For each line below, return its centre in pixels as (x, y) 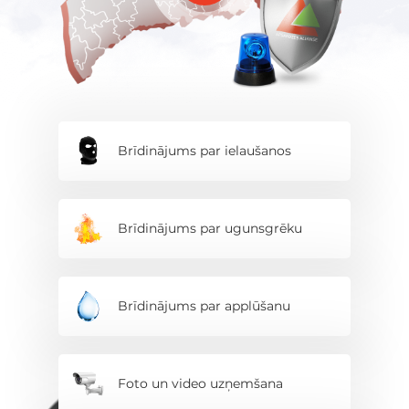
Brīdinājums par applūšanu (204, 305)
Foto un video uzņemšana (200, 383)
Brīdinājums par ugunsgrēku (210, 228)
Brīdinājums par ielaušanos (204, 150)
